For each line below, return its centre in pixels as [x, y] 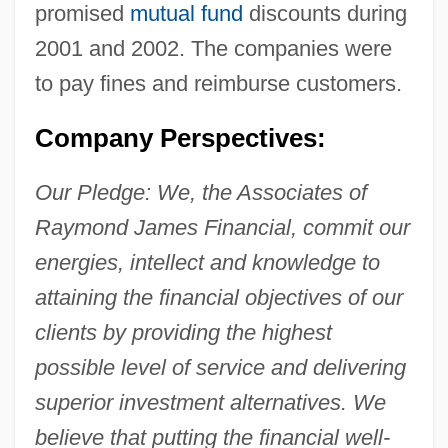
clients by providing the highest [183, 332]
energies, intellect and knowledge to [207, 262]
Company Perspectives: [180, 137]
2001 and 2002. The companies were [213, 48]
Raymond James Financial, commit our [222, 227]
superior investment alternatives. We [210, 402]
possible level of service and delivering [220, 367]
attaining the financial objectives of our [218, 297]
